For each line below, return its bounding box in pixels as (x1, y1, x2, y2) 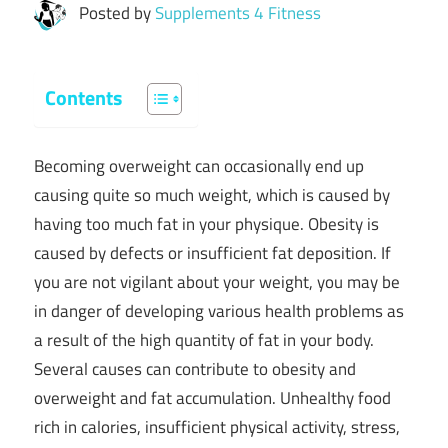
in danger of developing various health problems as (34, 298, 404, 325)
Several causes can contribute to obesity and (34, 356, 356, 383)
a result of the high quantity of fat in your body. (34, 327, 374, 354)
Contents (45, 81, 122, 113)
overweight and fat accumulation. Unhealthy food (34, 385, 391, 412)
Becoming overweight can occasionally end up (34, 153, 364, 180)
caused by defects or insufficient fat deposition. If (34, 240, 391, 267)
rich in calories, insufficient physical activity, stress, (34, 414, 400, 441)
